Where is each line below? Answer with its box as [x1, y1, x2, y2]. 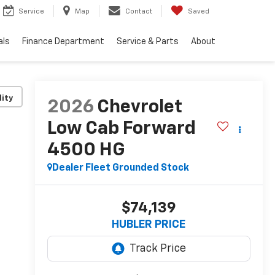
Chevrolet [96, 98, 182, 117]
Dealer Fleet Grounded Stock [52, 163, 189, 174]
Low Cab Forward [47, 120, 196, 139]
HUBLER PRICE [112, 219, 186, 231]
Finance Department [22, 37, 104, 47]
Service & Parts [117, 37, 179, 47]
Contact [125, 8, 152, 15]
